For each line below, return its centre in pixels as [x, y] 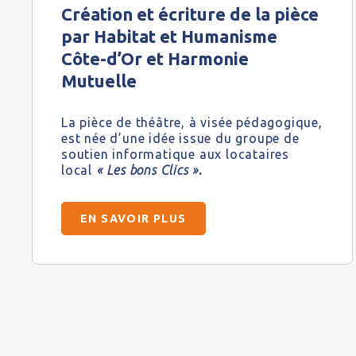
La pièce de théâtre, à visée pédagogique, [192, 123]
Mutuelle [99, 81]
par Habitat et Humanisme [169, 37]
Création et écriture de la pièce [190, 14]
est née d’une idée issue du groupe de [180, 139]
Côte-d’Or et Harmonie [155, 59]
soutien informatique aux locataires [175, 155]
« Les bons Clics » [147, 170]
